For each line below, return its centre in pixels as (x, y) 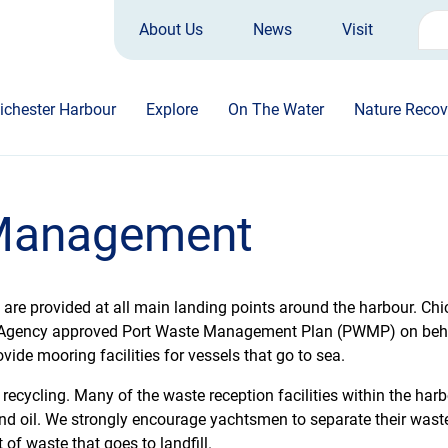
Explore (172, 109)
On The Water (276, 109)
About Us (171, 29)
